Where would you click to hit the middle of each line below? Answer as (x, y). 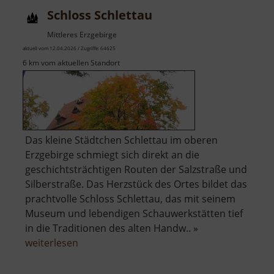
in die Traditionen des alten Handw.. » (112, 228)
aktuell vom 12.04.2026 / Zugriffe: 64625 (69, 48)
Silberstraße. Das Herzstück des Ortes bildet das (136, 184)
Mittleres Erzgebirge (82, 34)
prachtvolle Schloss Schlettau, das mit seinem (130, 198)
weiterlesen (52, 243)
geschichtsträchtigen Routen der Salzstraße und (136, 169)
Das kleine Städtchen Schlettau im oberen (121, 140)
